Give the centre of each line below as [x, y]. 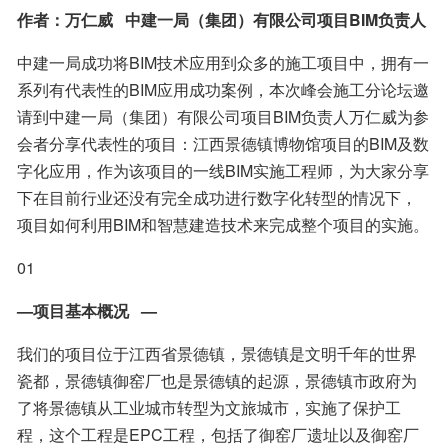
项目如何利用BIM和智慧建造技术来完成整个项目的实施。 [223, 225]
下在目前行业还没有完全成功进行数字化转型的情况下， [217, 198]
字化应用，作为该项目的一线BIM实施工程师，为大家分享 [223, 171]
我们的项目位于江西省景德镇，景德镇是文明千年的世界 [217, 354]
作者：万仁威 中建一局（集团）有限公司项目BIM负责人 [221, 20]
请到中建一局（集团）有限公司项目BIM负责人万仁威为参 [223, 117]
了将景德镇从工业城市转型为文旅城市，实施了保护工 [209, 408]
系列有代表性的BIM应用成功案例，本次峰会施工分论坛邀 [223, 90]
